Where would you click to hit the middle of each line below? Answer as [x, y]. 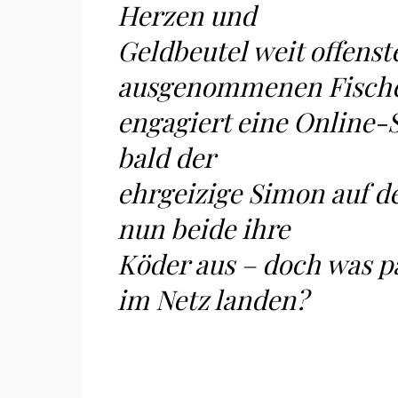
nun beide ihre [203, 228]
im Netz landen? [213, 299]
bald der [166, 157]
